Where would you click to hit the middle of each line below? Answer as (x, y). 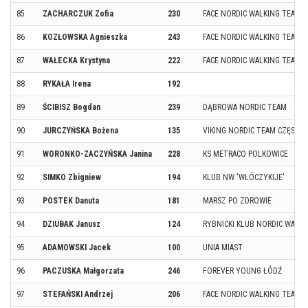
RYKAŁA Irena (67, 84)
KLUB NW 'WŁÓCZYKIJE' (244, 177)
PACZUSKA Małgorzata (83, 271)
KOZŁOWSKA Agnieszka (85, 37)
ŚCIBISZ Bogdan (71, 107)
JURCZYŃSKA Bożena (80, 130)
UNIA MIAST (223, 247)
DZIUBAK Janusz (71, 224)
